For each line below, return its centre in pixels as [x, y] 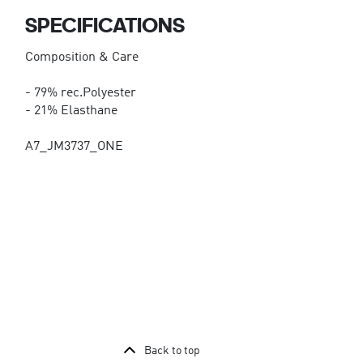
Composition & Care [81, 57]
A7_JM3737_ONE [74, 146]
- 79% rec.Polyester [80, 93]
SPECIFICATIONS [105, 24]
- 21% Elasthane [71, 111]
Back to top [172, 350]
